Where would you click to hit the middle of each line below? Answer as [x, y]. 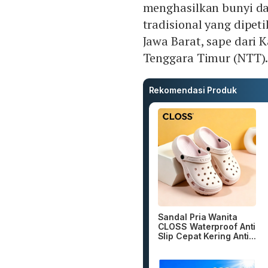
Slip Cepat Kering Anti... [207, 236]
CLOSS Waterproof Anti [207, 227]
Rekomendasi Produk [193, 90]
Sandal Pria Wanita [197, 217]
